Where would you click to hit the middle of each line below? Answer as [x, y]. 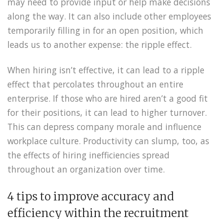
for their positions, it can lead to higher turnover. [107, 113]
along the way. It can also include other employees [109, 16]
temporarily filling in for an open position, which [105, 30]
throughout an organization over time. [86, 169]
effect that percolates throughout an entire [95, 84]
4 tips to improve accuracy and [91, 197]
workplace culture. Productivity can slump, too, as [108, 141]
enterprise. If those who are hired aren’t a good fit [108, 99]
